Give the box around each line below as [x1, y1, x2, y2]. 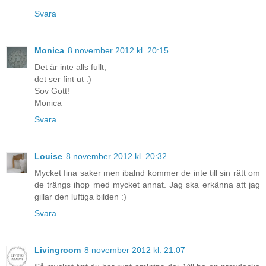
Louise [34, 151, 62, 161]
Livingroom [34, 245, 81, 255]
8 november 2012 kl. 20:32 [66, 151, 167, 161]
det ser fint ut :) [34, 74, 91, 84]
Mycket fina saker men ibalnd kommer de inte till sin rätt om [34, 168, 260, 178]
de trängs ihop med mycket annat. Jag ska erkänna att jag [34, 180, 260, 190]
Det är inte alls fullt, [34, 62, 106, 72]
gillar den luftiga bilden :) [34, 192, 126, 202]
